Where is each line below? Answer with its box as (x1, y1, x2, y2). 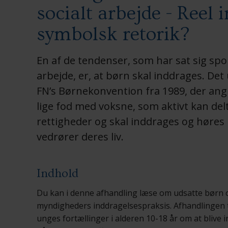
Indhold (37, 166, 79, 180)
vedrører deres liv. (37, 130, 124, 144)
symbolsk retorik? (37, 23, 190, 45)
